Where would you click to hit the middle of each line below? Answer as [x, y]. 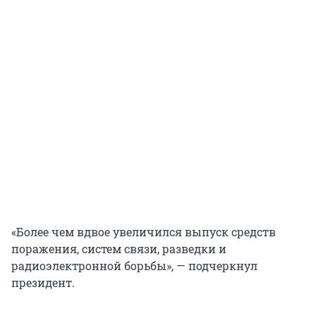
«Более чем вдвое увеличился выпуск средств [144, 232]
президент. [43, 283]
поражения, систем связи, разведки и [119, 249]
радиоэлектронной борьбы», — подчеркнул [134, 266]
